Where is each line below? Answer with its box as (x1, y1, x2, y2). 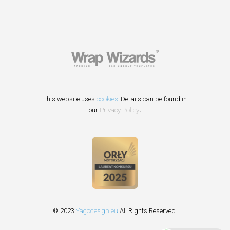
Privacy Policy (100, 106, 139, 114)
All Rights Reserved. (118, 206, 177, 215)
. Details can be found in (118, 95, 187, 103)
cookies (97, 95, 118, 103)
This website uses (43, 95, 97, 103)
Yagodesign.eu (76, 206, 118, 215)
